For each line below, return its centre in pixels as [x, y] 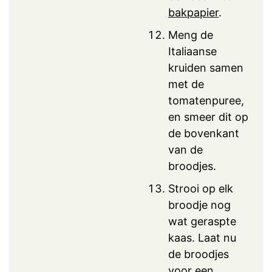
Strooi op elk [201, 188]
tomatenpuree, [206, 100]
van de [185, 149]
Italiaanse [192, 51]
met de [186, 84]
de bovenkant [204, 133]
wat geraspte [202, 221]
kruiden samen [206, 67]
